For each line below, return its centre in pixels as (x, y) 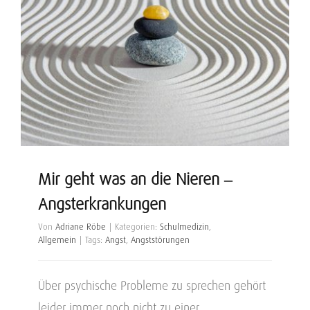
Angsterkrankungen (102, 204)
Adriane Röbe (81, 227)
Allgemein (57, 240)
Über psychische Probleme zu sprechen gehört (152, 285)
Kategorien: (137, 227)
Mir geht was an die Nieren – (135, 179)
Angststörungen (160, 240)
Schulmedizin (184, 227)
